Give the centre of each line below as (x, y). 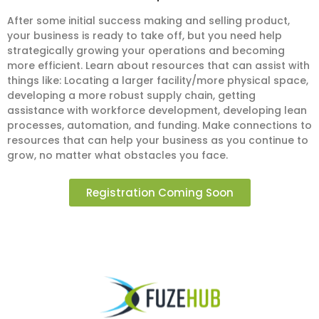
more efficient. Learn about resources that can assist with (158, 66)
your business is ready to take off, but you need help (145, 36)
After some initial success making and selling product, (148, 21)
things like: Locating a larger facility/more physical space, (158, 81)
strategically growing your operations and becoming (146, 51)
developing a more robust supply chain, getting (131, 96)
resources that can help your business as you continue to (158, 141)
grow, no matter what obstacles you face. (117, 156)
